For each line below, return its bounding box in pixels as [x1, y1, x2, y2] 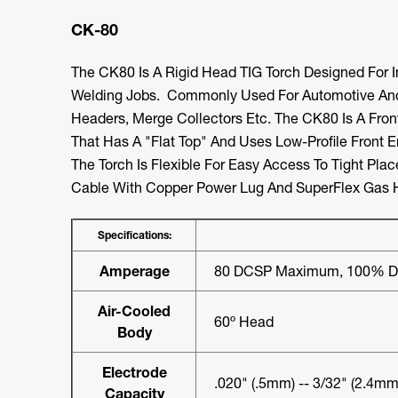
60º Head [214, 312, 274, 330]
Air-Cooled [98, 301, 171, 320]
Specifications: [97, 227, 171, 242]
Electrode [101, 362, 167, 381]
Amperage [99, 261, 170, 280]
